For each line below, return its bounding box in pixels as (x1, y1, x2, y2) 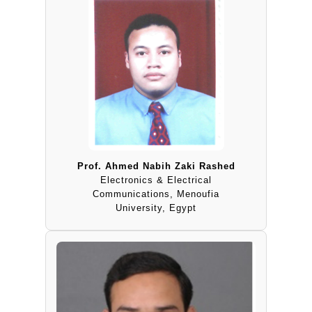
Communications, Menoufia (93, 189, 219, 200)
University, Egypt (116, 203, 196, 214)
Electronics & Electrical (100, 175, 212, 186)
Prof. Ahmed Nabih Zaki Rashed (77, 161, 235, 172)
